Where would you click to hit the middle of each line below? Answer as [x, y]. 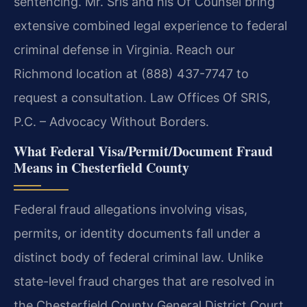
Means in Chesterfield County [101, 168]
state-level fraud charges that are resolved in [144, 282]
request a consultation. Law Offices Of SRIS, [142, 98]
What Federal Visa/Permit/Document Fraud [143, 151]
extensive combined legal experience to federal [150, 26]
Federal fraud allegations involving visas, [131, 210]
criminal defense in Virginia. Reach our [124, 50]
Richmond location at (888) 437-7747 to [131, 74]
